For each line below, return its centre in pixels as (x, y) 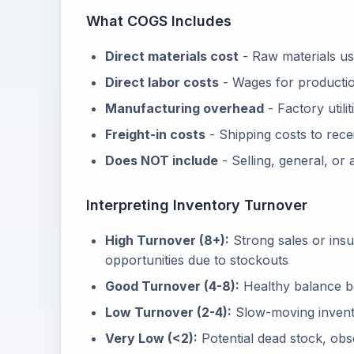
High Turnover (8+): (167, 240)
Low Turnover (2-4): (168, 312)
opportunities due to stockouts (197, 260)
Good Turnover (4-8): (172, 286)
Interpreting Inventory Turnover (197, 205)
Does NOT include (162, 160)
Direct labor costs (162, 82)
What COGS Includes (159, 21)
